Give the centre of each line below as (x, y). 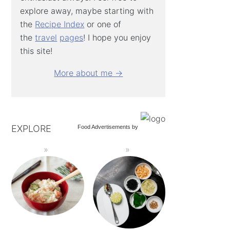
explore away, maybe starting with (87, 11)
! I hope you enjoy (117, 37)
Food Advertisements (104, 127)
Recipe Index (60, 24)
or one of (103, 24)
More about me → (89, 73)
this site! (36, 51)
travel (46, 37)
